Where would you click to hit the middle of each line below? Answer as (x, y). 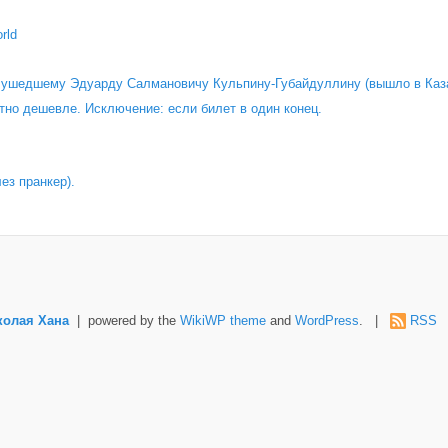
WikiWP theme (222, 321)
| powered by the (124, 321)
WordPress (326, 321)
